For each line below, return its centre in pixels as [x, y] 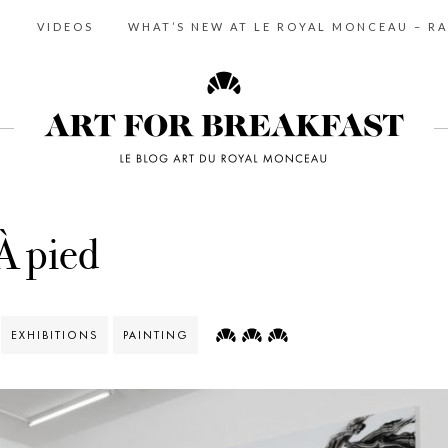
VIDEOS [65, 26]
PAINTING [155, 335]
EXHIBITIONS [54, 335]
